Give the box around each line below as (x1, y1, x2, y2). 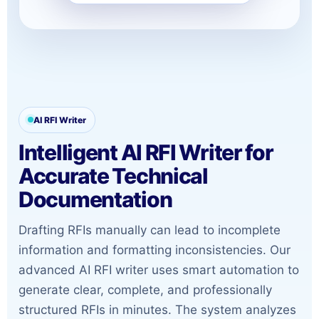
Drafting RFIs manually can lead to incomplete (19, 222, 281, 237)
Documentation (19, 186, 172, 212)
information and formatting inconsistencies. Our (19, 242, 291, 257)
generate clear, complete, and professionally (19, 282, 272, 297)
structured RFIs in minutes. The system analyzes (19, 302, 296, 317)
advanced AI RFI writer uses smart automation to (19, 262, 299, 277)
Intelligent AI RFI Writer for (19, 139, 273, 165)
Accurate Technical (19, 162, 208, 189)
